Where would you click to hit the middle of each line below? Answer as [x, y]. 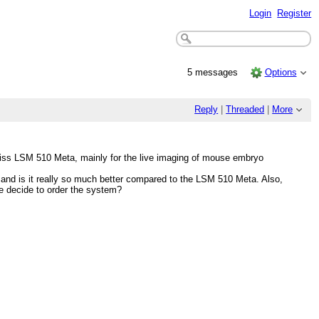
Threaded [245, 109]
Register [294, 13]
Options [281, 72]
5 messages [214, 72]
